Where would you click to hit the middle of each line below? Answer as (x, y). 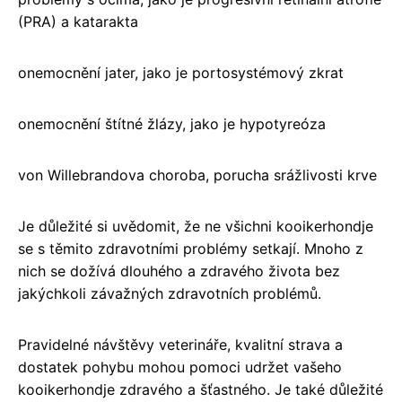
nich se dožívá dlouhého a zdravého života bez (179, 271)
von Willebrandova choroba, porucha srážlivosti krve (197, 175)
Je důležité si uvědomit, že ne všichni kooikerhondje (196, 226)
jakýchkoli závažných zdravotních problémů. (170, 293)
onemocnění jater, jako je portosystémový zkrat (181, 72)
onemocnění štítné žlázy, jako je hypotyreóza (172, 123)
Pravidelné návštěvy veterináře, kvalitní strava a (180, 344)
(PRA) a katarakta (78, 21)
